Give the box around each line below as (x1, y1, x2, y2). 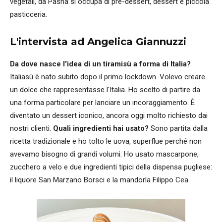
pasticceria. (10, 10, 47, 19)
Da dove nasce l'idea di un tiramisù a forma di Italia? (10, 59, 191, 69)
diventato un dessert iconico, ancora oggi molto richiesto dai (10, 111, 208, 120)
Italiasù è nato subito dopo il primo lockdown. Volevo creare (10, 72, 205, 82)
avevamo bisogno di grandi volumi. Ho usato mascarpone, (10, 150, 199, 159)
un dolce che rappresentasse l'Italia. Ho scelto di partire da (10, 85, 200, 95)
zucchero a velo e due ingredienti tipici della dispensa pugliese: (10, 163, 212, 172)
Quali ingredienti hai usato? (53, 124, 149, 133)
